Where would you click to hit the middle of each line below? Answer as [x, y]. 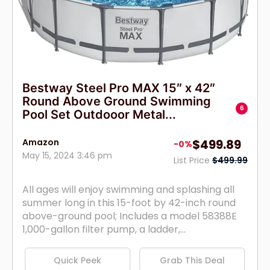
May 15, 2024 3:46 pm [67, 155]
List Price [193, 160]
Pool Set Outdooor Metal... [99, 114]
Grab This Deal [193, 260]
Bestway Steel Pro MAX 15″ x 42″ [119, 88]
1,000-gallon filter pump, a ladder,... [104, 229]
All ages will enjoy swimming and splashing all [128, 189]
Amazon [41, 142]
